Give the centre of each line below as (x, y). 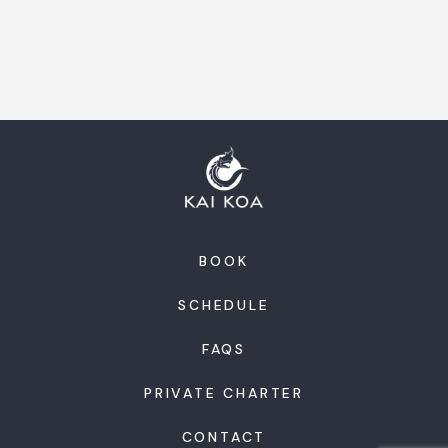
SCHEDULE (224, 305)
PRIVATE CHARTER (224, 393)
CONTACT (224, 437)
